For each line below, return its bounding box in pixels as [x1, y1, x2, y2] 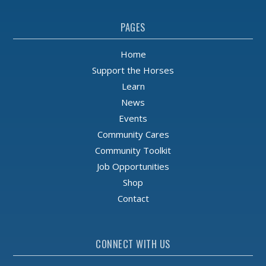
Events [119, 112, 147, 125]
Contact [117, 192, 149, 205]
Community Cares [97, 128, 169, 141]
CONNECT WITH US [96, 236, 170, 252]
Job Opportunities [97, 160, 169, 173]
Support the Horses [92, 64, 174, 77]
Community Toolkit [95, 144, 171, 157]
